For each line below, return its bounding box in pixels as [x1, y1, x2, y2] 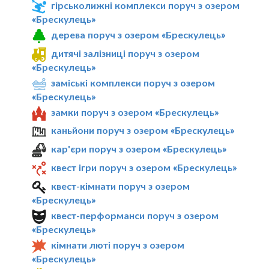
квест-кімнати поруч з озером [51, 180, 190, 192]
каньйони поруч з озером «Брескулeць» [51, 124, 235, 136]
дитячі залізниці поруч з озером [51, 47, 200, 59]
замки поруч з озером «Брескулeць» [51, 106, 219, 118]
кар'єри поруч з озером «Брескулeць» [51, 143, 227, 155]
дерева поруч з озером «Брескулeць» [51, 29, 226, 41]
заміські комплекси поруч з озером [51, 76, 216, 88]
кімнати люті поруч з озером [51, 238, 185, 250]
